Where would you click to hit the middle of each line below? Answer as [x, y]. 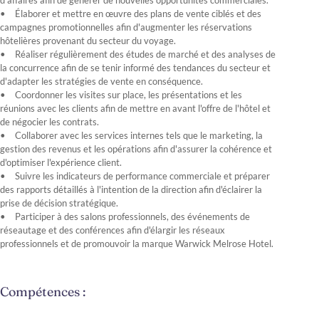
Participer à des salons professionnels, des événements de [132, 216]
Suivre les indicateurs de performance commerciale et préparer [142, 176]
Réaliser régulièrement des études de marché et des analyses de [145, 54]
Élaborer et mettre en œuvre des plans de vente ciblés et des [138, 14]
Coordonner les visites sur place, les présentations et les [129, 95]
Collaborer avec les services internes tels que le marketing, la [139, 135]
